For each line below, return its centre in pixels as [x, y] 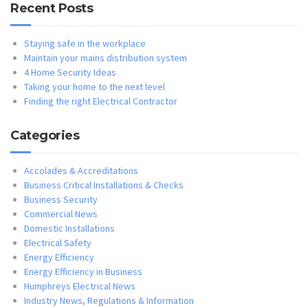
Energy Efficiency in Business [83, 271]
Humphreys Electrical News [80, 286]
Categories [45, 135]
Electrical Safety [58, 242]
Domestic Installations [69, 228]
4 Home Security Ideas [70, 72]
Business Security [61, 199]
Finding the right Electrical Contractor [101, 101]
